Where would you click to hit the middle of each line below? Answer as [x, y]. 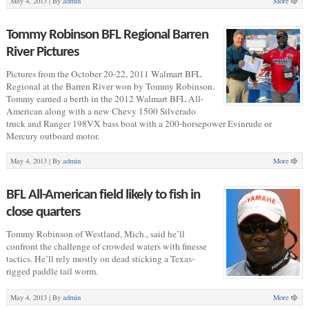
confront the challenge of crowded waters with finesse [106, 246]
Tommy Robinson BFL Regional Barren [107, 34]
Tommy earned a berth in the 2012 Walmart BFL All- [104, 98]
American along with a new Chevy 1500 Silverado [101, 111]
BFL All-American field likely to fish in [103, 195]
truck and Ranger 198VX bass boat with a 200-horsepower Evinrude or [139, 123]
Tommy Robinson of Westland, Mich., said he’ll [95, 233]
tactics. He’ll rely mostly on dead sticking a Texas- [100, 258]
